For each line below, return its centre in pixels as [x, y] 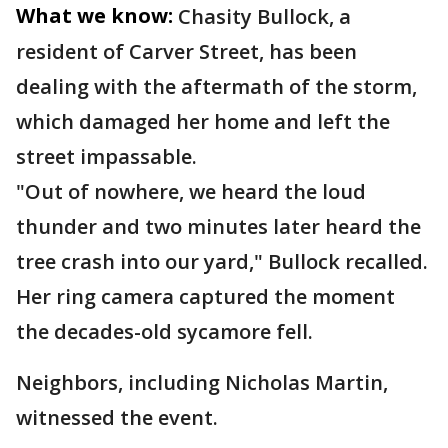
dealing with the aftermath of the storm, [216, 86]
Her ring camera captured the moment [205, 296]
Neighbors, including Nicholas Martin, [202, 382]
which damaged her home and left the [203, 121]
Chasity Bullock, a [264, 16]
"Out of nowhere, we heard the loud [191, 191]
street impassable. [109, 156]
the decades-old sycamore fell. [164, 331]
